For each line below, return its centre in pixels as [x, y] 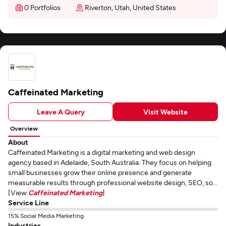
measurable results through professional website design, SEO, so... [113, 182]
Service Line [29, 203]
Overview [24, 128]
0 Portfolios [42, 7]
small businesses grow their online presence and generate [100, 172]
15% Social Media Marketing [46, 215]
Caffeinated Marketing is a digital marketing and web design [102, 152]
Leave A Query [61, 111]
